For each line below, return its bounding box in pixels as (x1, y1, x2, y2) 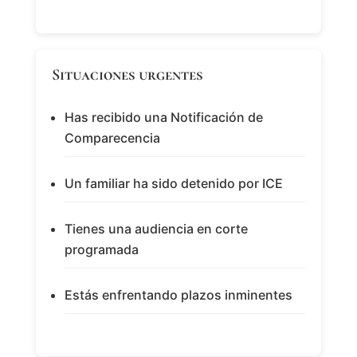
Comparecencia (64, 130, 160, 147)
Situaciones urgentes (51, 65, 202, 85)
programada (64, 241, 139, 258)
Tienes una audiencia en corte (64, 221, 248, 237)
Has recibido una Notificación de (64, 109, 263, 126)
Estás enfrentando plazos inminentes (64, 287, 292, 304)
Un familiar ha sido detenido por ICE (64, 175, 283, 192)
